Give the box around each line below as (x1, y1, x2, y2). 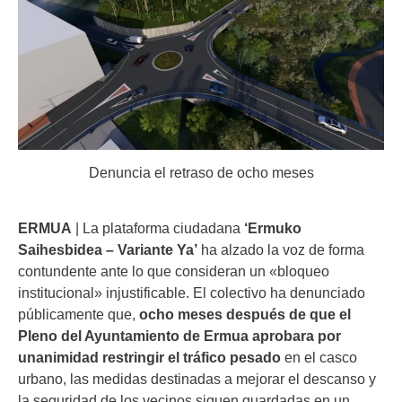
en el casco (281, 348, 357, 365)
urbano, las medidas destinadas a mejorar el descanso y (18, 370, 376, 387)
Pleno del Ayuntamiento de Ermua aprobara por (18, 327, 341, 344)
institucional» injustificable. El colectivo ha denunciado (18, 284, 365, 301)
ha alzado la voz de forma (197, 240, 364, 258)
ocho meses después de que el (139, 305, 351, 322)
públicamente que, (18, 305, 139, 322)
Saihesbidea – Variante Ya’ (18, 240, 197, 258)
